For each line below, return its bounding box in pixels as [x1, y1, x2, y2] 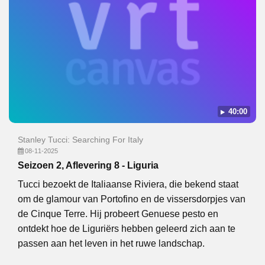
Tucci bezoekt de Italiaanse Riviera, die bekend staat [18, 179, 238, 189]
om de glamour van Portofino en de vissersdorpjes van [18, 194, 245, 204]
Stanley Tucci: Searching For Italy [18, 135, 143, 144]
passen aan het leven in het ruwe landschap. [18, 238, 205, 248]
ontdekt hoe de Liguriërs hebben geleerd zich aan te [18, 224, 235, 234]
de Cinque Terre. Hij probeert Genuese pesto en [18, 209, 218, 219]
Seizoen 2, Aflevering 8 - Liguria [18, 160, 159, 170]
